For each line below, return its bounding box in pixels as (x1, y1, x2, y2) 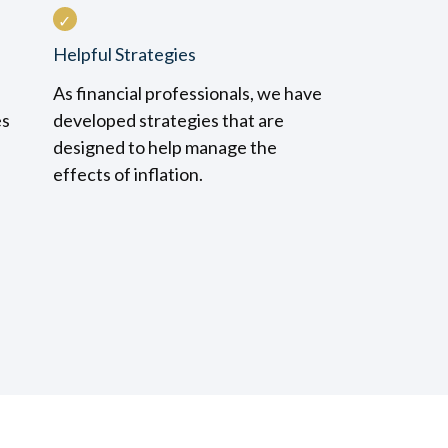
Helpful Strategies (52, 43, 196, 65)
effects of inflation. (52, 163, 203, 185)
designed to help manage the (52, 136, 277, 158)
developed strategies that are (52, 109, 284, 131)
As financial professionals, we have (52, 82, 322, 104)
